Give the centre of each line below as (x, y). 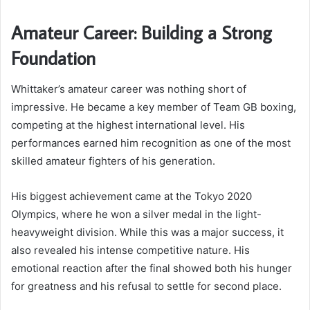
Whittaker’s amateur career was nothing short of (129, 89)
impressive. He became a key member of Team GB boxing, (154, 107)
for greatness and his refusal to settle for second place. (146, 286)
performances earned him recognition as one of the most (151, 143)
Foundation (53, 58)
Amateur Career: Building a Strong (142, 33)
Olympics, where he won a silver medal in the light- (136, 214)
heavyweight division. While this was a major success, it (147, 232)
